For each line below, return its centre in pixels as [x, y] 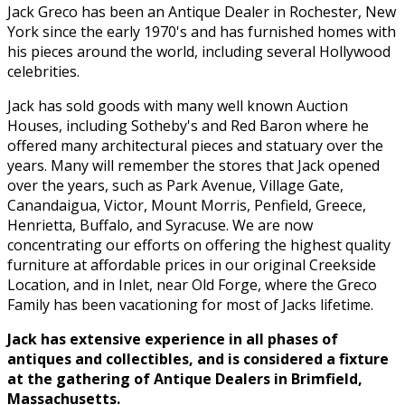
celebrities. [43, 72]
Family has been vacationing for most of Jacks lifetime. [190, 305]
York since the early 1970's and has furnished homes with [202, 32]
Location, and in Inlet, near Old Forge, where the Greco [192, 285]
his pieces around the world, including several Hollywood [199, 52]
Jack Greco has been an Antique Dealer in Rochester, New [202, 12]
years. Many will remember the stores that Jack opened [193, 166]
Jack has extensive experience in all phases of [173, 339]
